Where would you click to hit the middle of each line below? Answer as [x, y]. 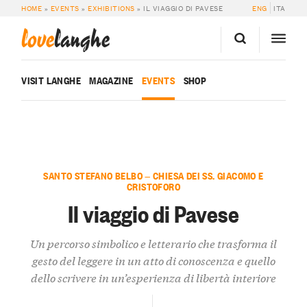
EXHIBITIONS [111, 8]
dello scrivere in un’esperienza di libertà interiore [153, 278]
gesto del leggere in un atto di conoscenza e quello [153, 260]
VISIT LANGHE [51, 80]
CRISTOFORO [153, 186]
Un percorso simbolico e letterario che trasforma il [153, 243]
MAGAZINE [111, 80]
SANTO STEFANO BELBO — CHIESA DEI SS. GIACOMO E [153, 175]
